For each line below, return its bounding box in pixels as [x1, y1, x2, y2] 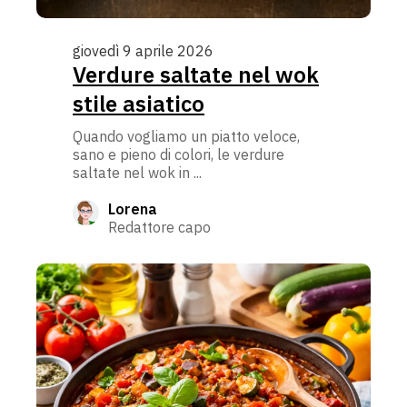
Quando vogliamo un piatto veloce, [73, 126, 300, 145]
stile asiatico [73, 88, 204, 118]
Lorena [107, 199, 157, 218]
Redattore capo [107, 217, 211, 236]
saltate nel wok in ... [73, 163, 202, 182]
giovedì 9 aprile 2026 [73, 41, 213, 60]
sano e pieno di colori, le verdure [73, 144, 284, 164]
